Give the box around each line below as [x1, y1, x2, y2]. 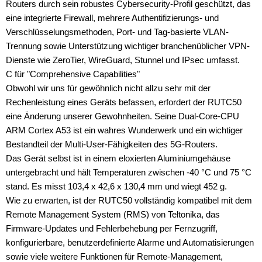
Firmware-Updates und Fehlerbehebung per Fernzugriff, [6, 223, 218, 233]
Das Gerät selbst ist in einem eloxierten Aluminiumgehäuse [6, 153, 230, 163]
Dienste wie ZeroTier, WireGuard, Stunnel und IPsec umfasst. [6, 54, 240, 65]
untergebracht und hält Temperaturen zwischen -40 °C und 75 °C [6, 167, 251, 177]
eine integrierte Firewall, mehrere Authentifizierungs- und [6, 12, 219, 23]
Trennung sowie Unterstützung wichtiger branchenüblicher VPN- [6, 40, 250, 51]
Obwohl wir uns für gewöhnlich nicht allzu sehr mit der [6, 82, 211, 93]
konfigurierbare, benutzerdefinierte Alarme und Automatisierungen [6, 237, 254, 247]
